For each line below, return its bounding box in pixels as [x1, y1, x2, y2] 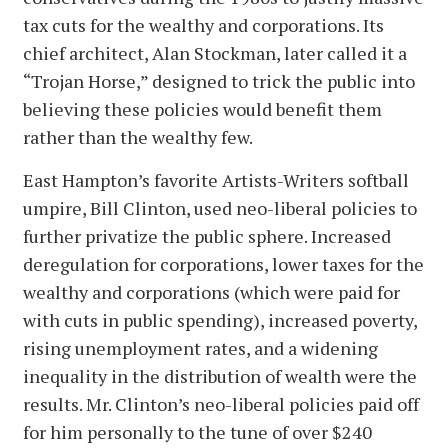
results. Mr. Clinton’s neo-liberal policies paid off [23, 391, 419, 416]
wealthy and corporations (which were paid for [23, 279, 400, 304]
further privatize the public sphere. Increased [23, 223, 391, 248]
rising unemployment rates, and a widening [23, 335, 378, 360]
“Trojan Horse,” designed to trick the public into [23, 68, 415, 93]
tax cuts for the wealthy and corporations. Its [23, 12, 384, 37]
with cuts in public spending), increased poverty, [23, 307, 417, 332]
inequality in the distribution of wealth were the [23, 363, 417, 388]
